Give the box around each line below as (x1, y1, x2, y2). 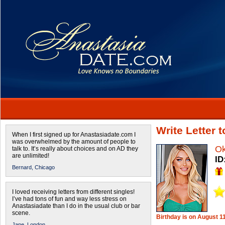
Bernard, (12, 164, 33, 170)
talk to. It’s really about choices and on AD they (12, 145, 138, 152)
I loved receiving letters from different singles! (12, 188, 135, 195)
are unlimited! (12, 152, 49, 159)
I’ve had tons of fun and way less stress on (12, 195, 127, 202)
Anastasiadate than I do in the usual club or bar (12, 202, 140, 209)
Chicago (35, 164, 55, 170)
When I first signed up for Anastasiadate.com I (12, 131, 136, 138)
